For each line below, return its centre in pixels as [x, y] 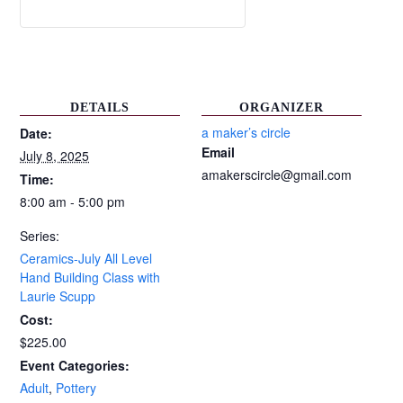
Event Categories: [75, 365]
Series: [40, 236]
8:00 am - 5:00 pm [73, 201]
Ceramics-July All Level [86, 258]
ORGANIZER [281, 107]
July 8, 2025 [55, 156]
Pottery [76, 388]
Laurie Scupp [58, 296]
